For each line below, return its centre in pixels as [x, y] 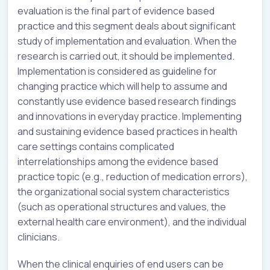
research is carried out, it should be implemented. [126, 56]
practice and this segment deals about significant [127, 26]
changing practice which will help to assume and [122, 86]
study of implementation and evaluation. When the [127, 41]
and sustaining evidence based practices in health [127, 131]
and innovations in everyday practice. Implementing [130, 116]
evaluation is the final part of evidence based [116, 11]
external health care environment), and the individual [132, 221]
